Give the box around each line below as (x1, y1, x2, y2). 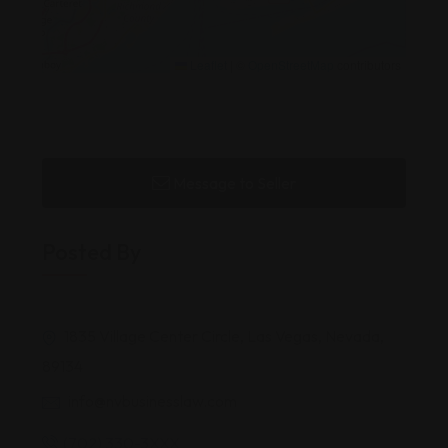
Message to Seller (173, 173, 296, 193)
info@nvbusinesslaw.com (68, 391, 237, 411)
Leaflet (187, 56, 227, 73)
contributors (334, 56, 401, 73)
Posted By (42, 238, 141, 266)
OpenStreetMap (248, 56, 334, 73)
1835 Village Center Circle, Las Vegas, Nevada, (61, 326, 384, 346)
